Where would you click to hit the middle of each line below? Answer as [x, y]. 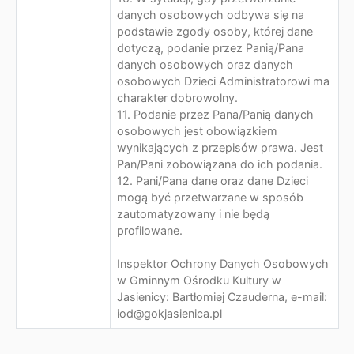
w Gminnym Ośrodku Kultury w [199, 280]
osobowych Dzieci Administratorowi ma [223, 81]
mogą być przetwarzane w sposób [210, 197]
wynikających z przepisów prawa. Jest [220, 147]
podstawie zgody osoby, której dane [215, 31]
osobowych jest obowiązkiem [197, 131]
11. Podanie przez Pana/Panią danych [215, 114]
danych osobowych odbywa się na [211, 15]
